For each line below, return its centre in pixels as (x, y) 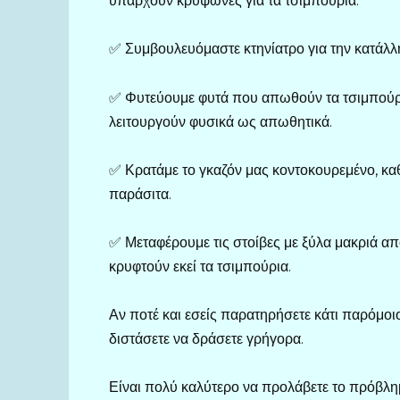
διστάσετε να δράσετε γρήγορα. (206, 339)
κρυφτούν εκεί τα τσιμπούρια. (200, 266)
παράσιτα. (140, 194)
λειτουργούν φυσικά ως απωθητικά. (221, 121)
